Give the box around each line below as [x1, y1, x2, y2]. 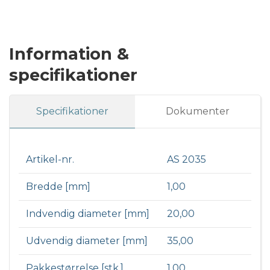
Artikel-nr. [26, 153, 74, 165]
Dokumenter [166, 105, 230, 117]
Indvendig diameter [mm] [26, 207, 149, 219]
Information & [9, 43, 129, 64]
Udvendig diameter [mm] [26, 234, 148, 246]
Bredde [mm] [26, 180, 90, 192]
